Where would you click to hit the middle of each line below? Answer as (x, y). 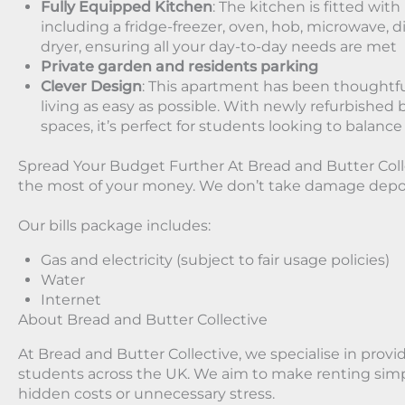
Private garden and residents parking (179, 67)
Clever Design (91, 87)
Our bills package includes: (114, 226)
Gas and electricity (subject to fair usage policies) (215, 260)
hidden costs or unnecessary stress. (146, 394)
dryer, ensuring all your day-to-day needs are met (219, 47)
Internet (71, 300)
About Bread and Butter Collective (143, 320)
